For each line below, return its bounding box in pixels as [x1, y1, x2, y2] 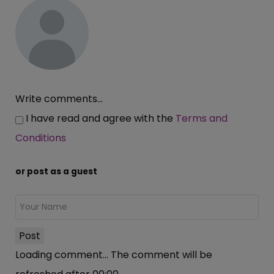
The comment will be [111, 248, 212, 262]
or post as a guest [15, 166, 97, 178]
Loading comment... [15, 248, 111, 262]
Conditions [15, 131, 66, 146]
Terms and [176, 111, 228, 126]
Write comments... [15, 92, 103, 106]
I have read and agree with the [26, 111, 176, 126]
